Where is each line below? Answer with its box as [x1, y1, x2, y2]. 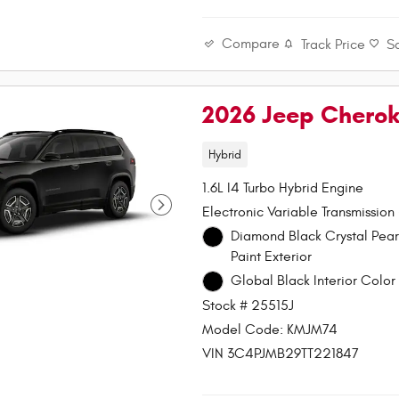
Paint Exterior [230, 248, 312, 265]
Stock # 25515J [202, 297, 295, 314]
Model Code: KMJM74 [202, 322, 338, 338]
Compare [222, 36, 281, 53]
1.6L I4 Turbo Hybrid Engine [202, 180, 364, 197]
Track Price [301, 36, 366, 53]
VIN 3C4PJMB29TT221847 [202, 346, 360, 362]
